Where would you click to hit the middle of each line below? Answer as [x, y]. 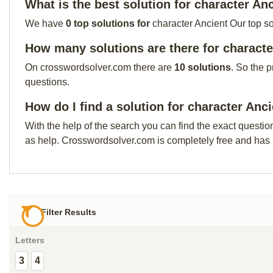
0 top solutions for [109, 23]
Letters [30, 240]
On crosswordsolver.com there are [100, 67]
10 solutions [203, 67]
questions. [47, 82]
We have [45, 23]
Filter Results [68, 212]
